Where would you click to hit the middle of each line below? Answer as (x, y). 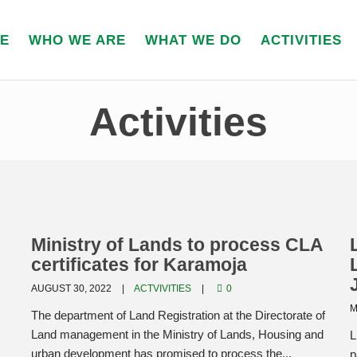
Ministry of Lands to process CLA (177, 245)
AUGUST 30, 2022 (73, 288)
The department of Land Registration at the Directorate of (178, 315)
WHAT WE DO (193, 40)
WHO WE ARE (77, 40)
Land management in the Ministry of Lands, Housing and (177, 334)
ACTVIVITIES (163, 288)
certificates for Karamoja (139, 265)
